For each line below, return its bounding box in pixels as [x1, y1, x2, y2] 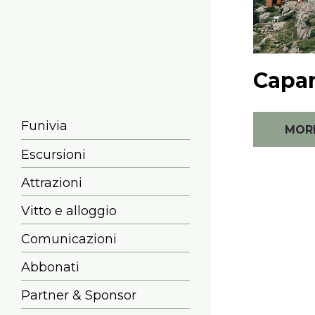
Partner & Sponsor [21, 288, 136, 303]
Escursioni [21, 147, 86, 162]
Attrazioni [21, 175, 82, 191]
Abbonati [21, 259, 79, 275]
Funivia [21, 118, 67, 134]
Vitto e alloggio [21, 203, 117, 219]
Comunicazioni [21, 231, 117, 247]
